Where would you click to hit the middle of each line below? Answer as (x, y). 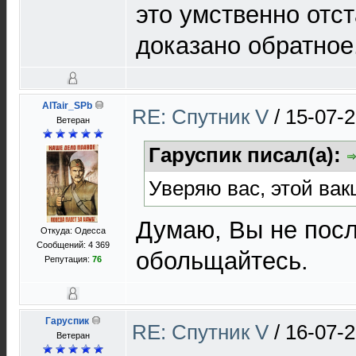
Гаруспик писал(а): (248, 155)
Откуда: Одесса (73, 230)
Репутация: (68, 259)
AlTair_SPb (67, 106)
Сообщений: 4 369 (73, 245)
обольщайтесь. (222, 261)
